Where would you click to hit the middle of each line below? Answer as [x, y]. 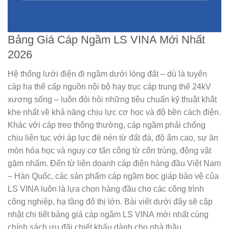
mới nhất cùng [181, 215]
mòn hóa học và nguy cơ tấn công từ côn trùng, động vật [109, 151]
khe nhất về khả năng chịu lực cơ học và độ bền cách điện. [114, 112]
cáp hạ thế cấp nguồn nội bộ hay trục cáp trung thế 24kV [109, 87]
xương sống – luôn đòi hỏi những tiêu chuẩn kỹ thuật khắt [112, 100]
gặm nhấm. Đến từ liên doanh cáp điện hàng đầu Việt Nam [114, 164]
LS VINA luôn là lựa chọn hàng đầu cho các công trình [106, 189]
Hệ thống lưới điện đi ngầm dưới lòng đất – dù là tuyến [107, 74]
